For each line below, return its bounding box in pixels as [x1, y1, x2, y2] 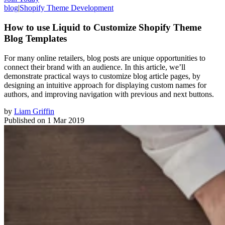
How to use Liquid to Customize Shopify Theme [4, 22, 201, 33]
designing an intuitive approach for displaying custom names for [4, 80, 206, 89]
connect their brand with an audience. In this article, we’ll [4, 62, 185, 71]
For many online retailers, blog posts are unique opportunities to [4, 53, 205, 62]
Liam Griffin [14, 106, 54, 116]
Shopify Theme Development [20, 4, 114, 13]
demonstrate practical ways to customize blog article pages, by [4, 71, 200, 80]
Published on [4, 116, 45, 125]
